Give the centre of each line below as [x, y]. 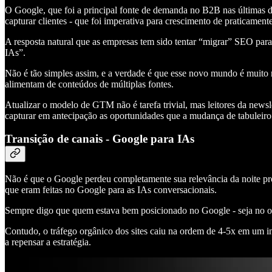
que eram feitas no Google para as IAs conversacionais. [111, 189]
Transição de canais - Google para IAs [100, 139]
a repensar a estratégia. [48, 242]
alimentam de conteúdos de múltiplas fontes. [89, 84]
